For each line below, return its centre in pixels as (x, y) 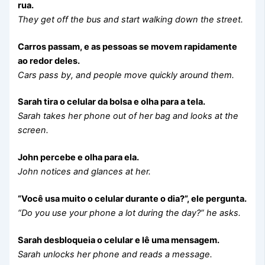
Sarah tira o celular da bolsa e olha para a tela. (112, 102)
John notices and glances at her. (85, 172)
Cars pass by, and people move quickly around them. (126, 75)
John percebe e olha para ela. (79, 158)
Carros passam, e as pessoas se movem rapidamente (128, 46)
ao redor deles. (49, 61)
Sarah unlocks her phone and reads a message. (115, 254)
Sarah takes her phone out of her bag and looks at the (128, 116)
